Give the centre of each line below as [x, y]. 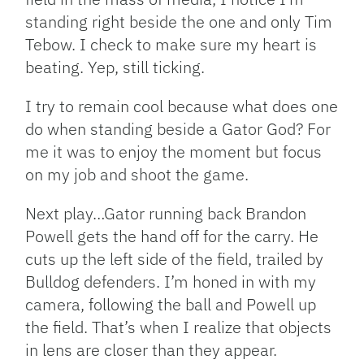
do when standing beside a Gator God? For [178, 129]
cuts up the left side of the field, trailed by [175, 259]
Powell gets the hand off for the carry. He [172, 236]
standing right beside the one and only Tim [179, 22]
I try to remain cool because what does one [182, 106]
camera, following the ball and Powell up [171, 305]
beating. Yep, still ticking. [115, 67]
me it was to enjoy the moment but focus [174, 152]
